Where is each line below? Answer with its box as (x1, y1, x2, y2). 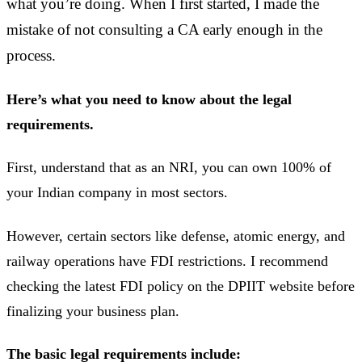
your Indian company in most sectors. (6, 184, 228, 201)
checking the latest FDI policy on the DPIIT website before (6, 277, 355, 294)
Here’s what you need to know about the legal (6, 90, 292, 107)
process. (6, 47, 56, 65)
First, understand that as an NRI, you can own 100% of (6, 159, 331, 176)
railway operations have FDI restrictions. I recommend (6, 252, 328, 269)
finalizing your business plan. (6, 302, 179, 319)
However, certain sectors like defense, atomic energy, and (6, 227, 345, 244)
